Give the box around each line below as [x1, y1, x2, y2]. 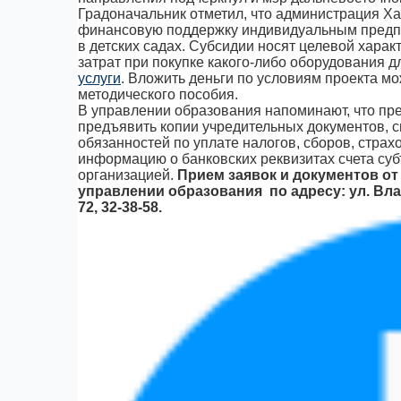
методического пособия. [78, 87, 238, 102]
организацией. [78, 167, 177, 183]
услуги [78, 71, 121, 86]
